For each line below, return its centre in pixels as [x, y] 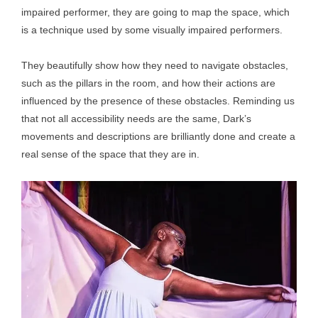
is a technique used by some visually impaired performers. [152, 30]
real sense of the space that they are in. [110, 154]
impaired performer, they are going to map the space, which [155, 12]
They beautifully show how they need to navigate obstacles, [155, 65]
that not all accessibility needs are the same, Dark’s [136, 119]
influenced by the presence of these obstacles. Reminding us [158, 101]
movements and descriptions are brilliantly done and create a [158, 136]
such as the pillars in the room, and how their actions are [148, 83]
